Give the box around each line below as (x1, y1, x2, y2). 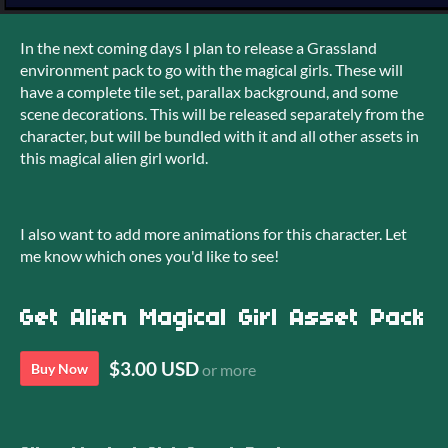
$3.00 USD (109, 357, 199, 380)
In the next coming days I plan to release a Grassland (20, 38, 377, 57)
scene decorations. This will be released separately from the (20, 104, 424, 123)
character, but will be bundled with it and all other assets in (20, 126, 419, 145)
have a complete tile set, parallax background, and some (20, 82, 398, 101)
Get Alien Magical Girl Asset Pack (20, 307, 425, 331)
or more (199, 360, 256, 379)
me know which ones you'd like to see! (20, 246, 279, 265)
